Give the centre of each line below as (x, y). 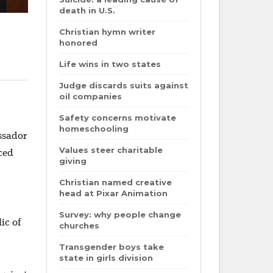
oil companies (90, 96)
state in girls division (106, 258)
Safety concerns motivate (117, 118)
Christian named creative (115, 182)
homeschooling (94, 129)
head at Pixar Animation (113, 193)
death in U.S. (87, 10)
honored (78, 43)
